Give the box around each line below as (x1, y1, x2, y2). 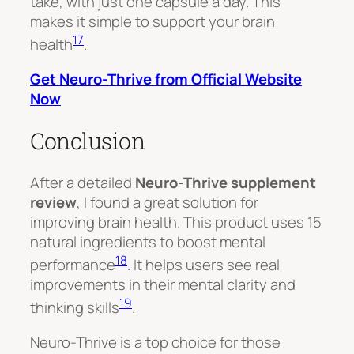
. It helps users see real (127, 254, 280, 276)
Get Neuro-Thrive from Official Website (30, 68, 302, 89)
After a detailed (30, 171, 135, 193)
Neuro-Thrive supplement (135, 171, 316, 193)
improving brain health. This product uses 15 (30, 211, 322, 232)
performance (30, 254, 115, 276)
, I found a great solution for (77, 191, 258, 213)
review (30, 191, 77, 213)
